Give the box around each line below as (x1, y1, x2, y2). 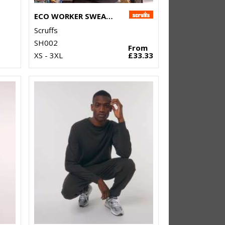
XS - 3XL (34, 50, 63, 61)
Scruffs (34, 25, 58, 36)
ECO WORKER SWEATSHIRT (105, 11, 113, 22)
